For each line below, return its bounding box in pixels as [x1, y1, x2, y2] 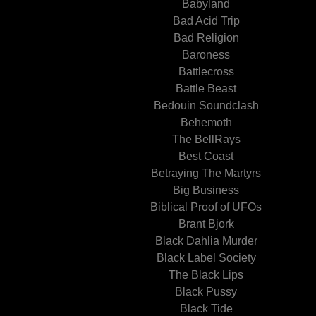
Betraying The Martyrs [151, 167, 261, 179]
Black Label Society [156, 252, 256, 264]
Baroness [182, 49, 230, 61]
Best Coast [178, 150, 233, 162]
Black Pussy [175, 286, 237, 298]
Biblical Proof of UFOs [150, 201, 262, 213]
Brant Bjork [178, 218, 234, 230]
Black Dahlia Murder [154, 235, 257, 247]
